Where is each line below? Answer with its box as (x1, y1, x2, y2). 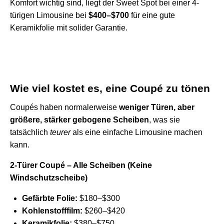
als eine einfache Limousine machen (70, 128, 202, 137)
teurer (50, 128, 70, 137)
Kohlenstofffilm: (22, 206, 82, 215)
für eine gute (129, 11, 175, 20)
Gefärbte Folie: (22, 194, 77, 203)
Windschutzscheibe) (10, 173, 87, 182)
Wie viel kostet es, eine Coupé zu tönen (10, 82, 210, 94)
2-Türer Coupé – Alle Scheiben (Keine (10, 161, 152, 170)
